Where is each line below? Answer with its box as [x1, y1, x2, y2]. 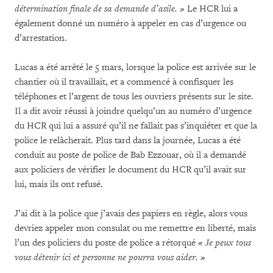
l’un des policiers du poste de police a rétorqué [15, 236, 198, 249]
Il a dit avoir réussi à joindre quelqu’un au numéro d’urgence [15, 105, 252, 117]
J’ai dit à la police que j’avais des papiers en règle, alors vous [15, 207, 247, 219]
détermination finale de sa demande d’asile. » [15, 2, 187, 15]
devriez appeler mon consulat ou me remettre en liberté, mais [15, 222, 256, 234]
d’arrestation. [15, 32, 67, 44]
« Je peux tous [198, 236, 251, 249]
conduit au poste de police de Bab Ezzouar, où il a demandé [15, 149, 246, 161]
